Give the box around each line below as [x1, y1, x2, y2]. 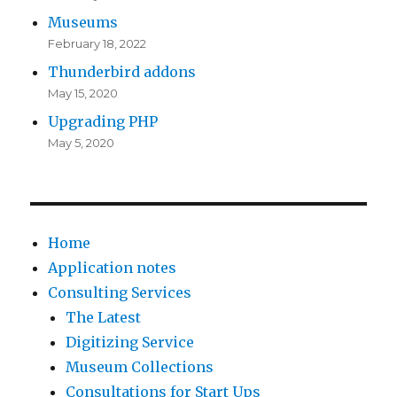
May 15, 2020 [48, 86, 119, 101]
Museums [48, 13, 119, 32]
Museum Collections [66, 358, 214, 377]
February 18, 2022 [48, 36, 147, 51]
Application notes [48, 259, 177, 277]
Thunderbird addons [48, 63, 197, 82]
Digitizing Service [66, 333, 195, 352]
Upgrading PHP [48, 113, 159, 131]
